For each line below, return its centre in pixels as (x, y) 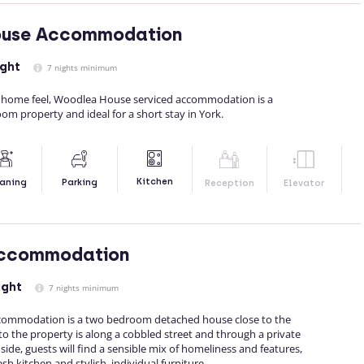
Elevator (304, 184)
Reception (229, 184)
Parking (79, 183)
